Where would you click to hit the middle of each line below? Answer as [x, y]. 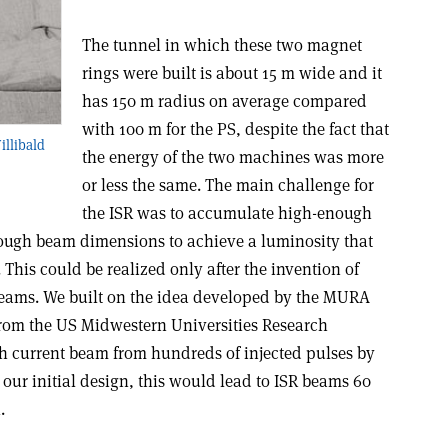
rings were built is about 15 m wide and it [231, 73]
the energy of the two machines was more [232, 157]
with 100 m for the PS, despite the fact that [235, 129]
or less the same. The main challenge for [227, 185]
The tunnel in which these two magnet [221, 45]
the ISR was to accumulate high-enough [226, 213]
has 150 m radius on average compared [224, 101]
